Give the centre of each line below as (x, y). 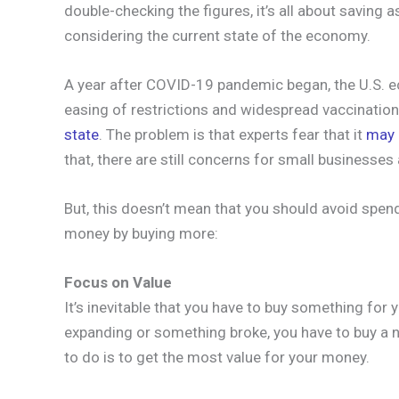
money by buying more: (141, 234)
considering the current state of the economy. (217, 35)
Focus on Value (118, 283)
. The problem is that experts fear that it (232, 134)
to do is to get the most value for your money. (217, 358)
